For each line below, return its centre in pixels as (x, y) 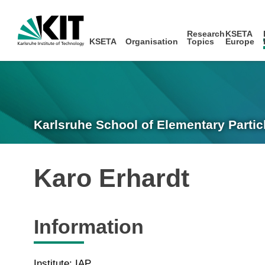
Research (206, 34)
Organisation (152, 41)
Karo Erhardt (112, 178)
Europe (240, 41)
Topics (201, 41)
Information (89, 226)
